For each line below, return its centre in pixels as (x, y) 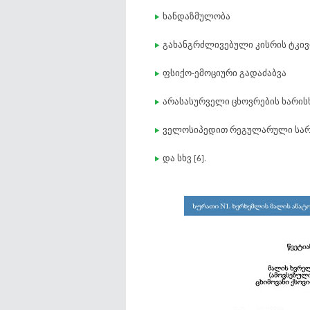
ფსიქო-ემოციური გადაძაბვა (225, 74)
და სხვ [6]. (184, 159)
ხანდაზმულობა (197, 17)
